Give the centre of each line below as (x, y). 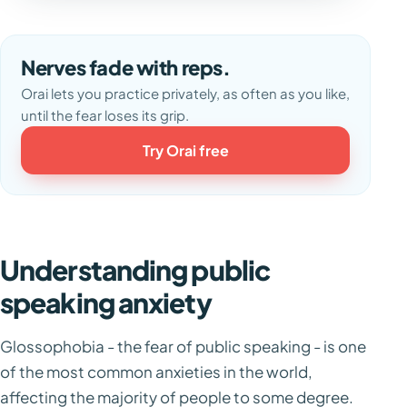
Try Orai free (185, 150)
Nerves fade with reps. (126, 67)
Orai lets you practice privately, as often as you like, (185, 93)
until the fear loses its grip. (105, 115)
